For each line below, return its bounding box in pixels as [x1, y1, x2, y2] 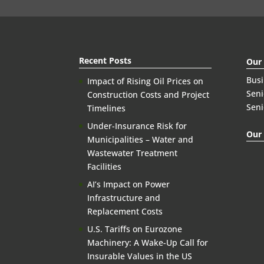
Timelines [87, 102, 126, 114]
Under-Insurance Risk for [87, 120, 187, 131]
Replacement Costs [87, 205, 163, 217]
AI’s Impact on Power [87, 178, 170, 190]
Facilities [87, 160, 122, 172]
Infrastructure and [87, 192, 161, 203]
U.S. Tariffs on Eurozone [87, 223, 183, 235]
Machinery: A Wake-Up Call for [87, 236, 209, 248]
